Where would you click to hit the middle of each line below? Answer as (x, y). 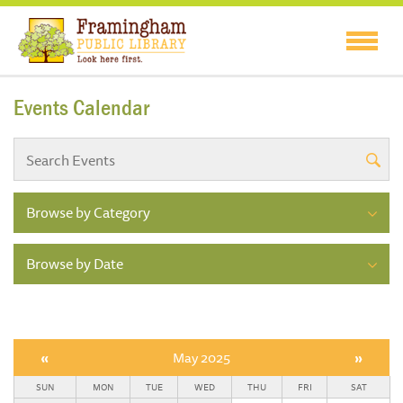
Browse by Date (75, 264)
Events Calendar (81, 108)
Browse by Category (88, 213)
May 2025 (201, 358)
